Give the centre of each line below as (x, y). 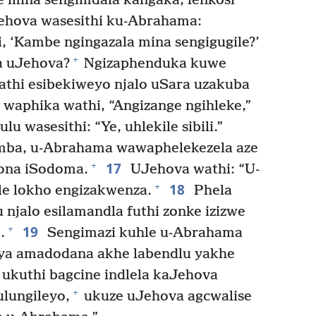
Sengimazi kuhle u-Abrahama (143, 233)
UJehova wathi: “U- (193, 169)
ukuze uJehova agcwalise (166, 296)
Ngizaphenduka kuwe (153, 63)
